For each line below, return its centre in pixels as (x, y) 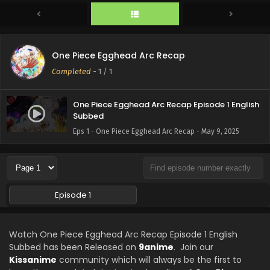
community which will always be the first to (149, 260)
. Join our (193, 247)
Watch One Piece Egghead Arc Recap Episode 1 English (123, 234)
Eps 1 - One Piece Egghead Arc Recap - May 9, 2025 (156, 131)
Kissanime (33, 260)
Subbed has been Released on (74, 247)
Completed (71, 71)
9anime (156, 247)
